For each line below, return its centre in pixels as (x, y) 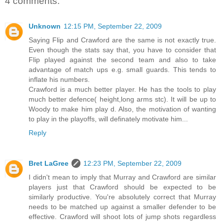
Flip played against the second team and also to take (122, 60)
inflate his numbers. (59, 80)
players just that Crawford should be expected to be (122, 187)
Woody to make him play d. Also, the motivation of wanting (122, 109)
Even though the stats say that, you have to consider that (122, 50)
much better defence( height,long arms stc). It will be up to (122, 99)
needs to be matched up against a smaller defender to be (122, 207)
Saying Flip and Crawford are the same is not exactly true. (122, 40)
